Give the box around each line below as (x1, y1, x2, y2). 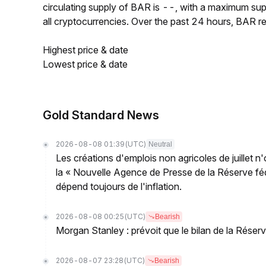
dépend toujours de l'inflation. (56, 180, 182, 192)
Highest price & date (43, 44, 128, 56)
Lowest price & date (43, 58, 128, 70)
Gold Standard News (43, 108, 159, 122)
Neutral (148, 140, 172, 148)
